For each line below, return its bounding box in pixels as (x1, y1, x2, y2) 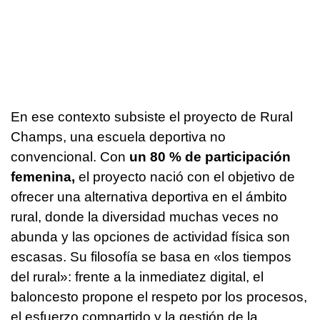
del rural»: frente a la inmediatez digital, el (11, 269, 264, 285)
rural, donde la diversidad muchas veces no (11, 209, 279, 225)
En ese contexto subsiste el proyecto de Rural (11, 109, 293, 125)
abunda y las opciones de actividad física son (11, 229, 290, 245)
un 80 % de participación (129, 149, 291, 165)
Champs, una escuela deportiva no (11, 129, 226, 145)
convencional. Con (11, 149, 129, 165)
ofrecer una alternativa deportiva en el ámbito (11, 189, 287, 205)
